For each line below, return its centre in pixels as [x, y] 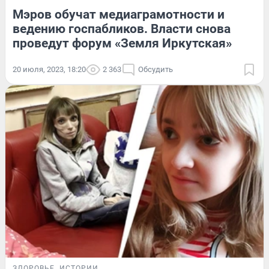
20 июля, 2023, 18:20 [49, 70]
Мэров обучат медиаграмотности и [119, 15]
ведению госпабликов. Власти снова [122, 29]
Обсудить [156, 70]
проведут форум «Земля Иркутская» [122, 44]
